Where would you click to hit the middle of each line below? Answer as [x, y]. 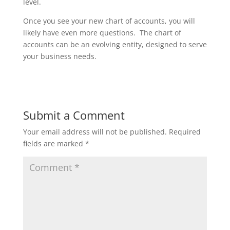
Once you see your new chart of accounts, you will [109, 21]
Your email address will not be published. [95, 132]
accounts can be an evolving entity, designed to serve [115, 44]
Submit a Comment [74, 115]
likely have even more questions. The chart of [102, 33]
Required [185, 132]
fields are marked [54, 143]
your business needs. [60, 56]
